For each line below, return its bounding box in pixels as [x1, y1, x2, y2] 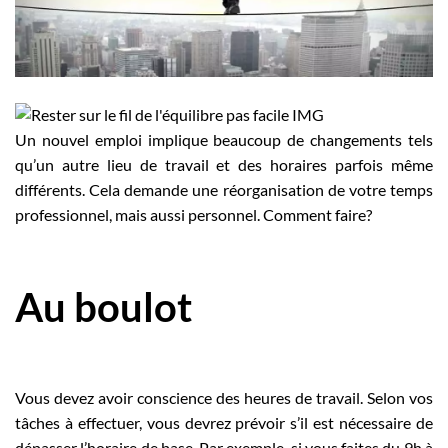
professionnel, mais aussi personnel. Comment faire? [15, 205, 372, 225]
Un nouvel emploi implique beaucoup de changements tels [15, 130, 433, 150]
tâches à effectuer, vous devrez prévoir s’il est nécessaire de [15, 413, 433, 433]
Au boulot [15, 283, 192, 332]
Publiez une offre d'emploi [38, 30, 216, 49]
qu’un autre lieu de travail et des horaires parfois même [15, 155, 433, 175]
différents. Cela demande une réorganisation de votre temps [15, 180, 433, 200]
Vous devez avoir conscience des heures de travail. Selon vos [15, 388, 433, 408]
